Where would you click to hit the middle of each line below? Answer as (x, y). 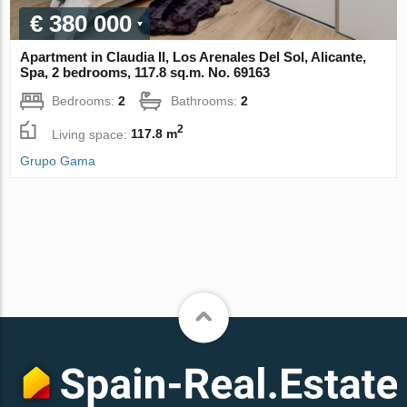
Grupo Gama (58, 160)
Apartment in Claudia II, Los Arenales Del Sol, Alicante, (194, 56)
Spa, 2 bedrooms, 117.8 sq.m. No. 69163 (145, 72)
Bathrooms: (206, 100)
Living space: (92, 134)
